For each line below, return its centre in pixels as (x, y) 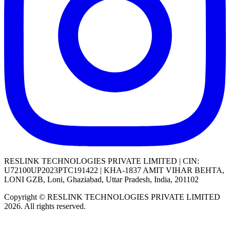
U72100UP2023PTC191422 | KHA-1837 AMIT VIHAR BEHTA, (114, 170)
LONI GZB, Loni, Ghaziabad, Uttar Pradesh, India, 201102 (101, 179)
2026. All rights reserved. (45, 206)
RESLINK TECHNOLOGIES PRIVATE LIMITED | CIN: (102, 161)
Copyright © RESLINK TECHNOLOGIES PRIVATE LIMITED (112, 197)
